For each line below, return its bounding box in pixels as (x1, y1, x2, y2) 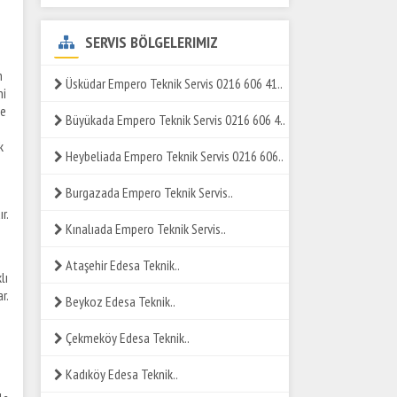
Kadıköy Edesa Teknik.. (63, 365, 178, 383)
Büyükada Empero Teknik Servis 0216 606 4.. (63, 111, 285, 128)
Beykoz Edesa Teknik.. (63, 292, 175, 310)
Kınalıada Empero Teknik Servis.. (63, 220, 226, 237)
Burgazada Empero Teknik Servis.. (63, 183, 233, 201)
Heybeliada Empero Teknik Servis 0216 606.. (63, 147, 284, 165)
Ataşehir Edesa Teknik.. (63, 256, 180, 274)
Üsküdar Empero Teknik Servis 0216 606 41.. (63, 74, 283, 92)
